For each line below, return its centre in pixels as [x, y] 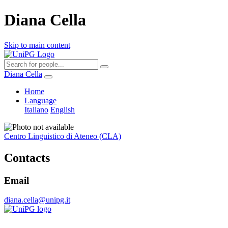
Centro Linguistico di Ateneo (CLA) [63, 136]
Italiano [36, 109]
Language [40, 100]
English [63, 109]
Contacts [27, 158]
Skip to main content [37, 45]
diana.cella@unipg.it [37, 200]
